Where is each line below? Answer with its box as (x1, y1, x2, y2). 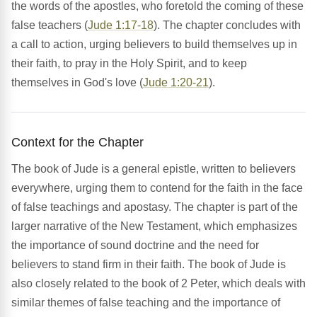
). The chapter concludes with (154, 19, 301, 32)
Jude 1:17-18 (88, 19, 154, 32)
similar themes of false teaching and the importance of (11, 296, 280, 309)
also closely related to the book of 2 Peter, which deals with (11, 277, 306, 290)
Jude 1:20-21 (143, 76, 209, 89)
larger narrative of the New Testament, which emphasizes (11, 220, 297, 233)
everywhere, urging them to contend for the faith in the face (11, 182, 303, 195)
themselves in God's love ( (11, 76, 143, 89)
